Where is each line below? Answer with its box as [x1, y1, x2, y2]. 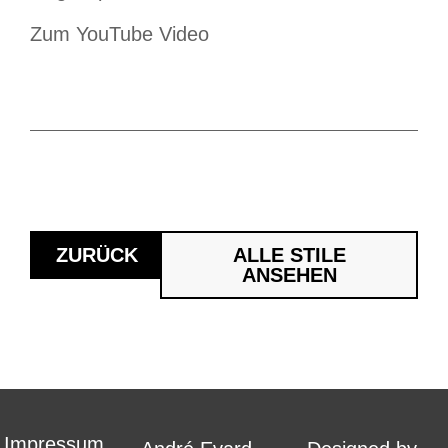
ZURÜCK [56, 244, 138, 267]
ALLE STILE [232, 244, 346, 267]
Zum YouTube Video [30, 23, 209, 46]
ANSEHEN [241, 264, 337, 287]
